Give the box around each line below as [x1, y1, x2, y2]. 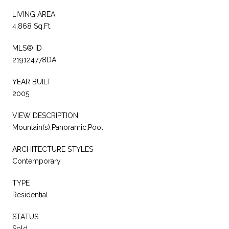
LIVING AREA [12, 10, 55, 18]
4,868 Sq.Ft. [12, 21, 52, 30]
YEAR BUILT [12, 77, 51, 86]
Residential [12, 190, 48, 199]
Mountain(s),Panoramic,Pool [12, 123, 103, 131]
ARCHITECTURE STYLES [12, 145, 93, 153]
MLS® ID [12, 43, 42, 52]
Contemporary [12, 156, 61, 165]
